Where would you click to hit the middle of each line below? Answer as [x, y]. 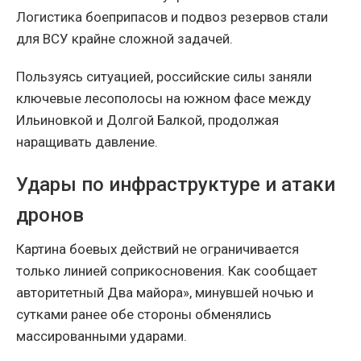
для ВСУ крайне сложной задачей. [124, 39]
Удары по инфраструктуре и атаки [176, 185]
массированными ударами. [102, 336]
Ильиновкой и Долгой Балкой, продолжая [147, 120]
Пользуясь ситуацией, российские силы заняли [164, 77]
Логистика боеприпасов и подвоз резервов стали [172, 17]
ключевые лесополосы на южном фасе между [164, 99]
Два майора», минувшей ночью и [210, 293]
